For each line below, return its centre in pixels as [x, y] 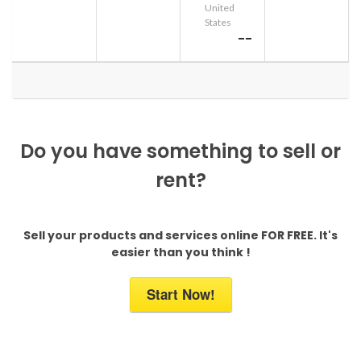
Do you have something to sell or [180, 151]
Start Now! [180, 294]
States [218, 22]
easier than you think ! [180, 252]
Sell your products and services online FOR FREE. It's [180, 235]
